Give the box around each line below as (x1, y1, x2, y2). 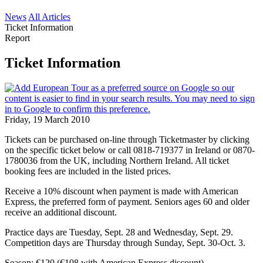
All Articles (28, 12, 70, 22)
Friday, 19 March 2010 (5, 114, 90, 124)
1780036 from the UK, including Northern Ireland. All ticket (5, 155, 229, 166)
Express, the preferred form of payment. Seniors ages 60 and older (5, 196, 249, 207)
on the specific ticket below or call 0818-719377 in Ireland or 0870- (5, 144, 255, 155)
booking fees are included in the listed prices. (5, 166, 171, 176)
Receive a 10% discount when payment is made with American (5, 186, 238, 196)
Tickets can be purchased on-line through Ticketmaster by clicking (5, 134, 249, 144)
